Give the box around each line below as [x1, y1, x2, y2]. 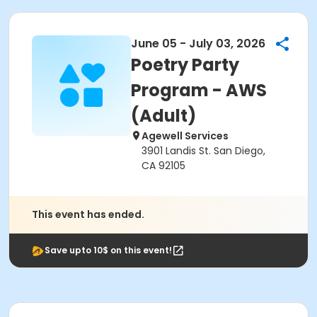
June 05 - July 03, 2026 [131, 35, 265, 52]
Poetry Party [131, 53, 239, 76]
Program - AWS [131, 79, 267, 102]
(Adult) [131, 104, 196, 127]
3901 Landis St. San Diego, [142, 144, 265, 158]
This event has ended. [32, 207, 144, 221]
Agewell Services [142, 129, 229, 143]
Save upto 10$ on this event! [45, 244, 172, 256]
